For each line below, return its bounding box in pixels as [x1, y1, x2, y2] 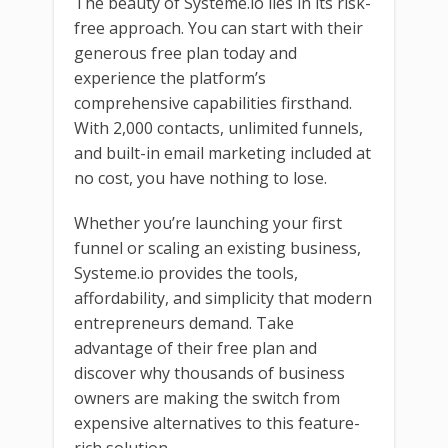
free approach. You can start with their [74, 16, 363, 39]
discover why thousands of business [74, 361, 345, 384]
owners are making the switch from [74, 386, 340, 409]
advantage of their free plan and [74, 336, 317, 359]
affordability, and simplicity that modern [74, 286, 372, 309]
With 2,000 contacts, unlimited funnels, [74, 116, 363, 139]
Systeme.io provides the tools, [74, 261, 298, 284]
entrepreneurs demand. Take [74, 311, 294, 334]
